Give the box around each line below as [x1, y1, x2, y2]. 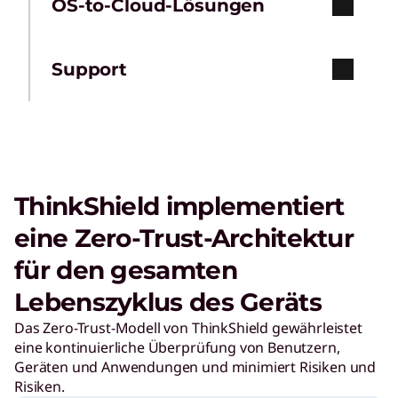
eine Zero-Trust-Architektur [14, 223, 354, 254]
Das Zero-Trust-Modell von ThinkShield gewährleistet [14, 318, 362, 338]
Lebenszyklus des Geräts [14, 287, 322, 318]
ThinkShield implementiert [14, 191, 345, 222]
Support [52, 59, 128, 81]
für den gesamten [14, 255, 237, 286]
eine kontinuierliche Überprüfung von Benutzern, [14, 338, 340, 358]
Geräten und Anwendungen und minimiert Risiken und [14, 357, 377, 378]
